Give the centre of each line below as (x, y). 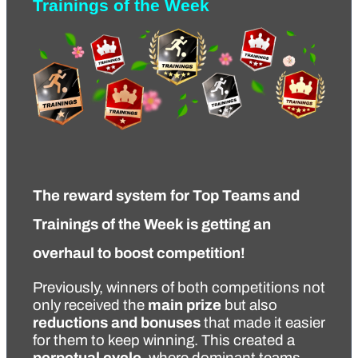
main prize (185, 305)
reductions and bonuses (117, 322)
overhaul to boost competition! (139, 253)
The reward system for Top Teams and (166, 195)
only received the (90, 305)
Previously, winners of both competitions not (179, 287)
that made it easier (263, 322)
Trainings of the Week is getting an (152, 224)
